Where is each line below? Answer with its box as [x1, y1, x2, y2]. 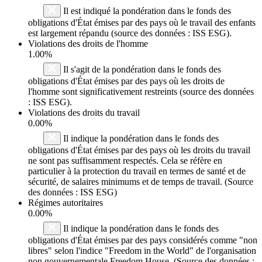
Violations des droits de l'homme [28, 38, 148, 49]
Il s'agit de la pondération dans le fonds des [61, 64, 221, 74]
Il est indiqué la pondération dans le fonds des [61, 5, 231, 16]
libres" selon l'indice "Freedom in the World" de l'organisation [28, 245, 256, 256]
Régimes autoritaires [28, 197, 103, 208]
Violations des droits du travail [28, 107, 140, 118]
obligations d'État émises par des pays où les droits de [28, 75, 225, 86]
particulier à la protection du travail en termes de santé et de [28, 166, 246, 176]
